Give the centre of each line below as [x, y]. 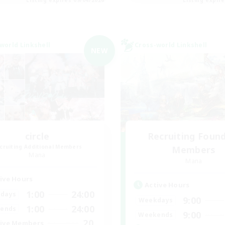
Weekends [156, 215]
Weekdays [156, 200]
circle [37, 136]
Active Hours [167, 185]
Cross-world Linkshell [171, 45]
